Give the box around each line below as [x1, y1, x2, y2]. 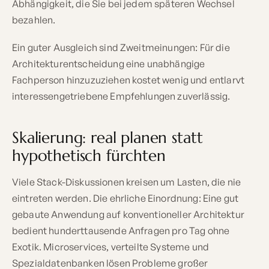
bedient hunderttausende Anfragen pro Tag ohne [12, 224, 230, 237]
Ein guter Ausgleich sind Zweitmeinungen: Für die [12, 41, 230, 53]
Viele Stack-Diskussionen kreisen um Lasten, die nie [12, 175, 241, 188]
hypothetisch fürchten [12, 145, 166, 165]
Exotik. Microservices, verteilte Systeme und [12, 240, 210, 253]
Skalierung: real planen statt [12, 127, 203, 147]
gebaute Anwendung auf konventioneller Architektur [12, 208, 244, 220]
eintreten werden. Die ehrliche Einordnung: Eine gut [12, 192, 239, 204]
